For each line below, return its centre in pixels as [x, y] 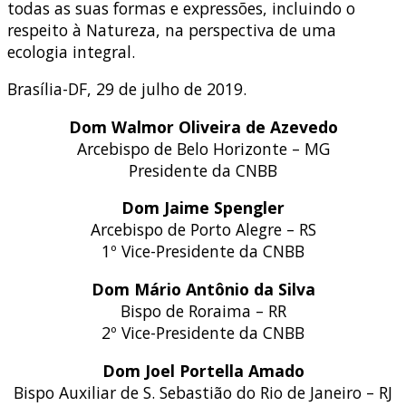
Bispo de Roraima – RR [203, 311]
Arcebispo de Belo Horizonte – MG [203, 148]
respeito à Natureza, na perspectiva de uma [172, 29]
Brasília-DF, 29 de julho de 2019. [127, 89]
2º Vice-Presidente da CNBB [203, 333]
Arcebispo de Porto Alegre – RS [203, 230]
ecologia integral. [71, 51]
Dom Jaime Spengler [203, 208]
